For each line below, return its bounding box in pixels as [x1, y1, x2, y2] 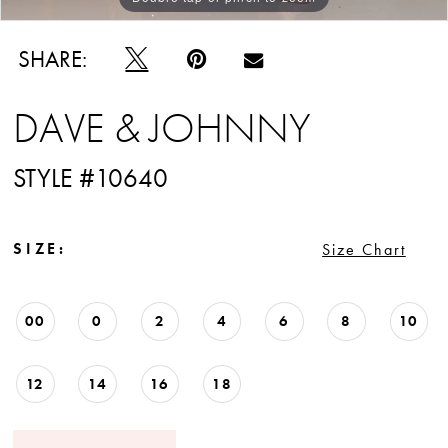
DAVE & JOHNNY [13, 100, 312, 155]
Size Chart [322, 238, 406, 260]
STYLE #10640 [13, 161, 169, 196]
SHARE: [18, 44, 88, 74]
